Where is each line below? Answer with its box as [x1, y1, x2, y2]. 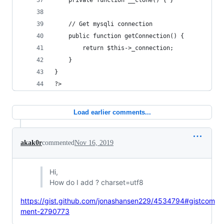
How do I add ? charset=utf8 [49, 178, 143, 186]
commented [42, 139, 74, 146]
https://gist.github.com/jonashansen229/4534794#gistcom [20, 196, 215, 205]
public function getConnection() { [68, 32, 184, 39]
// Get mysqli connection [68, 20, 152, 27]
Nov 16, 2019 [74, 139, 113, 146]
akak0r [20, 139, 42, 146]
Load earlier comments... [73, 108, 151, 116]
